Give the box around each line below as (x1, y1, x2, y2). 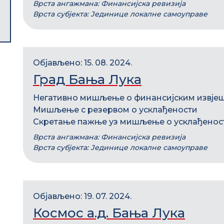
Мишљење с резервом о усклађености (33, 105, 197, 114)
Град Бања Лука (33, 71, 141, 87)
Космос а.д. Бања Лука (33, 205, 185, 221)
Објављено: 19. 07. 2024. (33, 191, 131, 201)
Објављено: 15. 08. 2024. (33, 58, 132, 67)
